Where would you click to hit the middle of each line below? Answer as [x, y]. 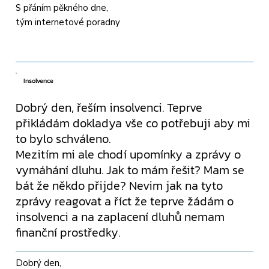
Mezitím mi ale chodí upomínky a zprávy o [128, 155]
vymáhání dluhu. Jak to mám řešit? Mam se [130, 170]
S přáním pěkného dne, [62, 8]
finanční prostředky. [68, 233]
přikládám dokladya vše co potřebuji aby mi [133, 123]
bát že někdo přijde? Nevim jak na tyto [119, 186]
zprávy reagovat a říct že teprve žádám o [125, 201]
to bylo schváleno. [63, 139]
